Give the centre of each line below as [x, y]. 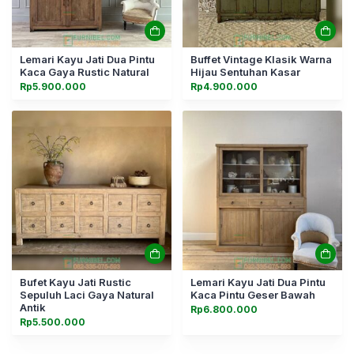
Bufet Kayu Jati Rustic [75, 282]
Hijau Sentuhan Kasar [245, 72]
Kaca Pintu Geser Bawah [253, 295]
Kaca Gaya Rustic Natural [85, 72]
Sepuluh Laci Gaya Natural [87, 295]
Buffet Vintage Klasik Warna [261, 59]
